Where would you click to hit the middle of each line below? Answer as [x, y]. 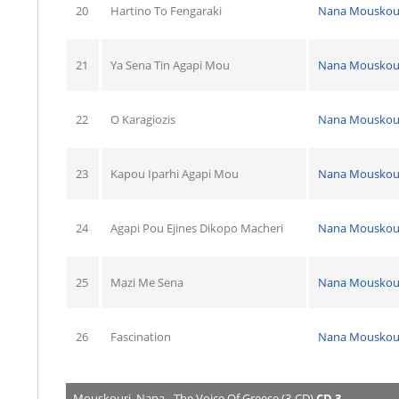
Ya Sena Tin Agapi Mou [170, 65]
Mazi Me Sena [147, 282]
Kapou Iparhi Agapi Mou [175, 173]
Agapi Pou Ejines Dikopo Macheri [197, 228]
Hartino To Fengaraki [166, 10]
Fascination [141, 336]
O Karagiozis [143, 119]
